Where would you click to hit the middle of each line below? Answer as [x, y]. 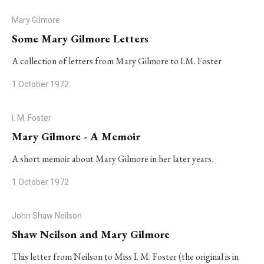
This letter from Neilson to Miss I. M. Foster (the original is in [125, 257]
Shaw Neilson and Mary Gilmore [91, 234]
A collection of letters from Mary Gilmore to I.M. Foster [117, 61]
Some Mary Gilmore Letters [80, 39]
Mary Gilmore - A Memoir [76, 136]
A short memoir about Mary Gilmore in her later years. [113, 159]
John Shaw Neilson [47, 216]
